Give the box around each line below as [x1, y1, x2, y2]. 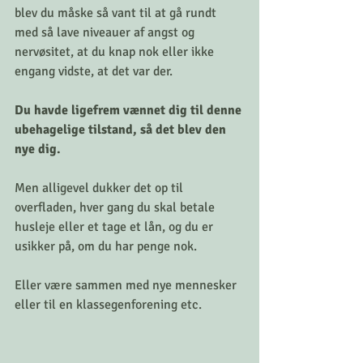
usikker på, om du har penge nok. [15, 237, 197, 254]
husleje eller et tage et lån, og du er [15, 218, 216, 235]
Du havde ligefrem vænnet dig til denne [15, 101, 245, 118]
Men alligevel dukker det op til [15, 179, 186, 196]
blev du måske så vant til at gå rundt [15, 4, 220, 21]
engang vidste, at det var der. [15, 62, 173, 79]
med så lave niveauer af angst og [15, 23, 198, 41]
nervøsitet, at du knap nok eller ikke [15, 43, 217, 60]
